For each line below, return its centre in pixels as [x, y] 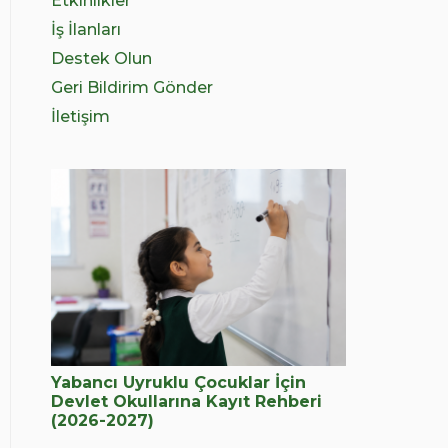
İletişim [80, 116]
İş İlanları [86, 29]
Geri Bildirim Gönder [132, 87]
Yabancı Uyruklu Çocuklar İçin [178, 382]
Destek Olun [101, 58]
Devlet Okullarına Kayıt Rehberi [186, 401]
